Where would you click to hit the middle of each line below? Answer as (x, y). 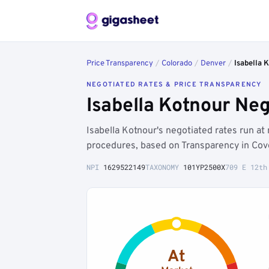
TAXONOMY (164, 167)
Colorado (177, 64)
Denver (213, 64)
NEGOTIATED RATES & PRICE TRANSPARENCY (174, 85)
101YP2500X (204, 167)
